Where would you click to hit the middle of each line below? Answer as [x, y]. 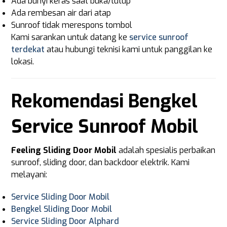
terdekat [28, 49]
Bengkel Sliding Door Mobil [62, 209]
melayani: [29, 175]
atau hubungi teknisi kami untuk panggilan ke [129, 49]
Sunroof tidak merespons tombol [72, 25]
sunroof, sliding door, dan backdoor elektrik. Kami [101, 162]
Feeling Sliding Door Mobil [64, 150]
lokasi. [23, 62]
